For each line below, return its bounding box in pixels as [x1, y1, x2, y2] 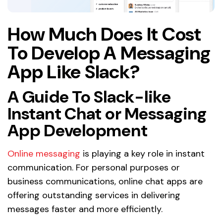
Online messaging [7, 147, 80, 160]
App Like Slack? [7, 59, 140, 84]
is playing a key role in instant [80, 147, 205, 160]
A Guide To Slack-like [7, 85, 171, 108]
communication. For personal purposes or [7, 161, 180, 173]
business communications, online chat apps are [7, 175, 203, 187]
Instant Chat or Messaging [7, 102, 207, 125]
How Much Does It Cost [7, 21, 201, 47]
